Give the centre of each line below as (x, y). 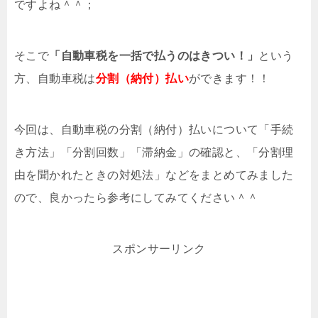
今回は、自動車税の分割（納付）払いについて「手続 (154, 129)
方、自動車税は (55, 78)
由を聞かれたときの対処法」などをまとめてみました (154, 175)
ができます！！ (230, 78)
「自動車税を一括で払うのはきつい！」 (154, 55)
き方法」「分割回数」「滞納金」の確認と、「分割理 (154, 152)
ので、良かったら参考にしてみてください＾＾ (137, 197)
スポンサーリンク (159, 248)
